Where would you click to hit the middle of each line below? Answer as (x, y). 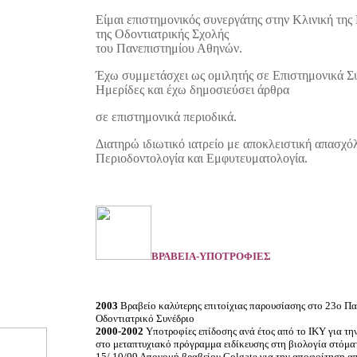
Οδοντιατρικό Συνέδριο (145, 318)
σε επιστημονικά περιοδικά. (166, 117)
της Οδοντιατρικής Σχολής (162, 34)
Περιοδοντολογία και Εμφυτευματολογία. (202, 158)
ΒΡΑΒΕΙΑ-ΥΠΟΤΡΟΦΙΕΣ (211, 256)
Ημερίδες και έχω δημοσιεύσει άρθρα (192, 90)
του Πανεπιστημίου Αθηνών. (169, 48)
